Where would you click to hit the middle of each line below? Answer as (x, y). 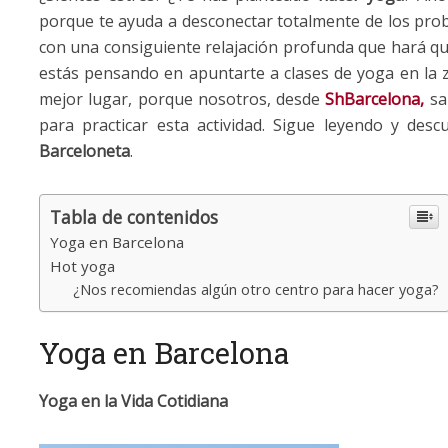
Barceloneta (84, 150)
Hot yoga (82, 265)
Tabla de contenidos (134, 216)
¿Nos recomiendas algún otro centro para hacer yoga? (255, 289)
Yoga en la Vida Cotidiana (133, 400)
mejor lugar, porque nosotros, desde (180, 98)
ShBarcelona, (375, 98)
